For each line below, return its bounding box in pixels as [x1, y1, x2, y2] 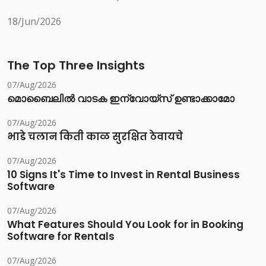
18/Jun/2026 [7, 15, 61, 28]
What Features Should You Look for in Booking [7, 217, 243, 232]
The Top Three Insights [7, 57, 145, 74]
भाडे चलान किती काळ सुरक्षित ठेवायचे [7, 129, 183, 144]
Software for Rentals [7, 229, 115, 244]
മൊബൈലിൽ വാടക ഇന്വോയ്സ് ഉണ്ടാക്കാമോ [7, 91, 235, 106]
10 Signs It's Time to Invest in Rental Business [7, 167, 240, 182]
